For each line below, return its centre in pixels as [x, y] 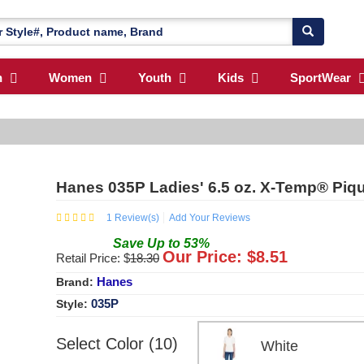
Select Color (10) [117, 343]
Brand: [76, 282]
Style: [74, 303]
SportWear [321, 78]
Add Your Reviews [210, 217]
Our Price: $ [209, 256]
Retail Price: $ [93, 258]
